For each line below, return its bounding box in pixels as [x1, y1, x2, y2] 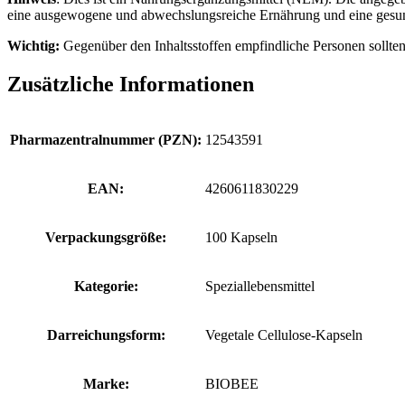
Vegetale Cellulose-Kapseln [205, 326, 363, 343]
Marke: [82, 375, 129, 391]
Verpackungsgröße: [45, 229, 166, 245]
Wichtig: [7, 37, 60, 53]
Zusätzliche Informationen [7, 71, 254, 96]
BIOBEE [205, 375, 259, 391]
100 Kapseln [205, 229, 278, 245]
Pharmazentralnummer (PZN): [10, 131, 202, 147]
